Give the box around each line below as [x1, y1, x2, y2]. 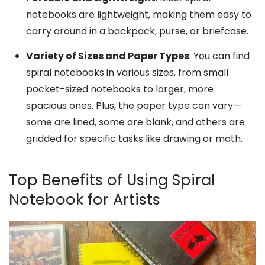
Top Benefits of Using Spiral [9, 169, 215, 190]
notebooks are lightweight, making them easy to [25, 8, 251, 22]
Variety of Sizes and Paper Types [25, 49, 189, 63]
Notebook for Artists [9, 188, 160, 210]
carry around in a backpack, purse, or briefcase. [25, 24, 248, 38]
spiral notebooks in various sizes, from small [25, 66, 228, 80]
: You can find [189, 49, 250, 63]
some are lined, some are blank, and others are [25, 115, 245, 130]
